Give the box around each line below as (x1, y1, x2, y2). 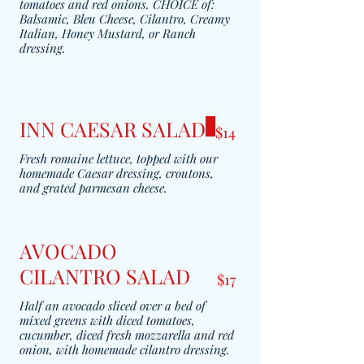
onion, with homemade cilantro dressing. (19, 341, 230, 357)
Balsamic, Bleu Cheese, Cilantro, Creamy (19, 11, 230, 27)
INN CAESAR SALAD (19, 115, 206, 142)
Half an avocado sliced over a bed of (19, 297, 206, 314)
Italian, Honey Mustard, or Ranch (19, 25, 196, 41)
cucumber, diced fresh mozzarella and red (19, 327, 234, 343)
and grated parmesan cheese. (19, 180, 167, 196)
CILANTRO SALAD (19, 262, 190, 289)
